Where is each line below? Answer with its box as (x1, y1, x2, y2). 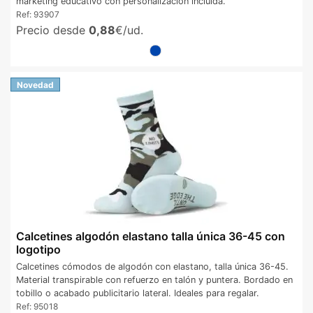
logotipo (16, 242, 61, 257)
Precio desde (16, 23, 89, 38)
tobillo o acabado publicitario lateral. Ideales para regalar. (16, 287, 259, 298)
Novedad (17, 79, 54, 90)
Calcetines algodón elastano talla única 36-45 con (16, 229, 285, 244)
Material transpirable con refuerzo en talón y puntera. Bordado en (16, 274, 293, 285)
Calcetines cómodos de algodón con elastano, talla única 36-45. (16, 261, 289, 272)
